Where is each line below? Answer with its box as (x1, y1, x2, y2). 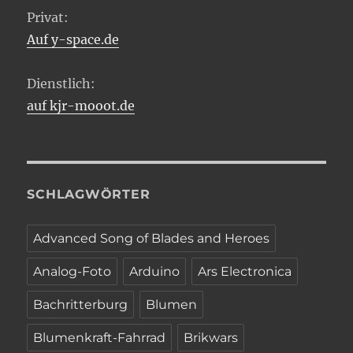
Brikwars (184, 329, 239, 345)
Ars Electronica (198, 263, 292, 279)
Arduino (129, 263, 180, 279)
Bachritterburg (33, 296, 128, 312)
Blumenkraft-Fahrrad (33, 329, 166, 345)
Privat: (27, 9, 69, 25)
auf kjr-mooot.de (27, 97, 136, 113)
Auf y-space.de (27, 31, 120, 47)
